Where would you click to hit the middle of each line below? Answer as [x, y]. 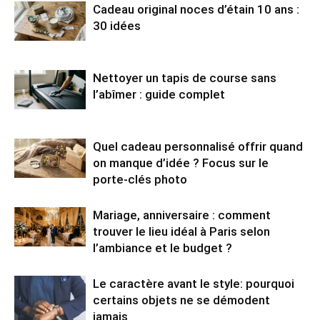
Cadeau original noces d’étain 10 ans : [196, 9]
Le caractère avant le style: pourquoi [194, 283]
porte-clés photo [140, 179]
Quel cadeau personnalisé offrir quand [198, 146]
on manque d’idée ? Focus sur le [181, 162]
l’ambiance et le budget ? [162, 247]
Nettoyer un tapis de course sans [185, 77]
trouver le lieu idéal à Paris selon [181, 231]
